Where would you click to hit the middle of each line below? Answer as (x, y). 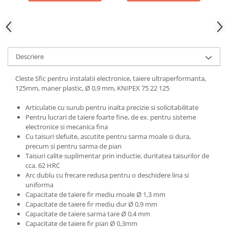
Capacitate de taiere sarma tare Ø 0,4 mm (88, 214)
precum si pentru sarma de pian (74, 146)
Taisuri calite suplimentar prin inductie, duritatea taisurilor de (117, 156)
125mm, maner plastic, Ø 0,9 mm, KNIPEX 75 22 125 (92, 88)
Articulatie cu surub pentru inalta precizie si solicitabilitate (112, 108)
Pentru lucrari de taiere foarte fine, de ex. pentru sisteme (111, 117)
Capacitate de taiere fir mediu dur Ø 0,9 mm (91, 204)
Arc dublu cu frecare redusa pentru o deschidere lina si (107, 175)
